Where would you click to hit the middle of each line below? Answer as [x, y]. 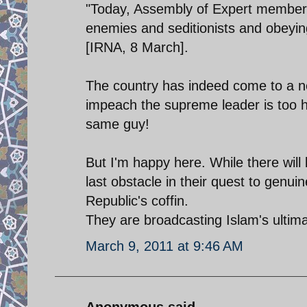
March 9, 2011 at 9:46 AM [164, 246]
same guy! [118, 124]
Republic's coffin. [137, 200]
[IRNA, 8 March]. [137, 47]
